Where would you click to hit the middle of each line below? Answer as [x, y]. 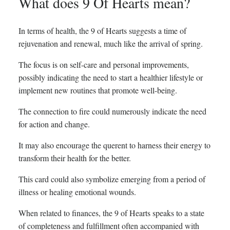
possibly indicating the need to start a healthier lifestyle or [111, 78]
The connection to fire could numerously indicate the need [112, 111]
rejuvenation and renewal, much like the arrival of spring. [111, 44]
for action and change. [54, 124]
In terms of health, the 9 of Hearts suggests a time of [102, 31]
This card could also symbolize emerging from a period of [112, 179]
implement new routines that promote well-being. [98, 90]
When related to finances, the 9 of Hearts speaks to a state [111, 213]
